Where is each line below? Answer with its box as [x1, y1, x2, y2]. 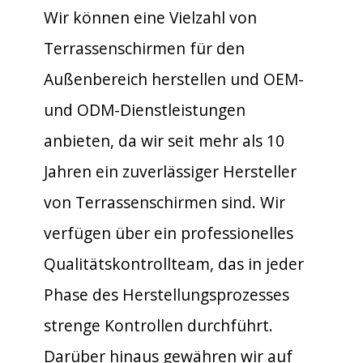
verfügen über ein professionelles [44, 221, 293, 244]
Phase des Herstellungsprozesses [44, 283, 289, 305]
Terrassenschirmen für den [44, 36, 245, 59]
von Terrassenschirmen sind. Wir [44, 190, 285, 213]
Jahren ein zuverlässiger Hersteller [44, 160, 297, 182]
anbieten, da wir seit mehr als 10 [44, 129, 284, 152]
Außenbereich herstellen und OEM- [44, 67, 304, 90]
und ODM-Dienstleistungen [44, 98, 246, 121]
